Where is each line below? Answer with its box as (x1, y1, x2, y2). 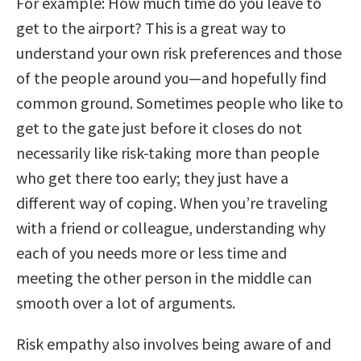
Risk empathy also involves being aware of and (16, 333, 331, 354)
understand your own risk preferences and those (16, 42, 342, 63)
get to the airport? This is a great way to (16, 17, 286, 38)
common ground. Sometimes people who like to (16, 92, 343, 113)
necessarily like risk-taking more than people (16, 142, 319, 163)
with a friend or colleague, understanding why (16, 217, 326, 238)
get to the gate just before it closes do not (16, 117, 302, 138)
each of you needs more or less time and (16, 242, 287, 263)
